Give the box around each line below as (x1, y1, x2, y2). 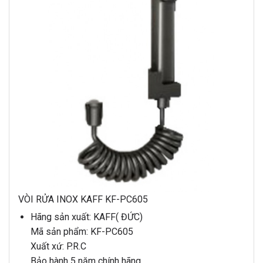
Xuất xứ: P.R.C (30, 240, 86, 252)
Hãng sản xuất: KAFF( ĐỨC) (30, 211, 143, 222)
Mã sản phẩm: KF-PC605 (30, 225, 133, 237)
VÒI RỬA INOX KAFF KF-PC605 (18, 193, 148, 205)
